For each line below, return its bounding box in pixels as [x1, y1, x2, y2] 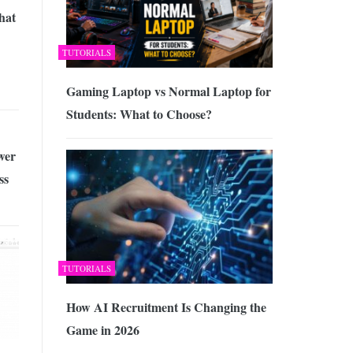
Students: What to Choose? [65, 104, 212, 123]
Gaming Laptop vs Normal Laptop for [65, 81, 271, 100]
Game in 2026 [65, 321, 139, 340]
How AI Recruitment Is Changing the [65, 298, 266, 317]
